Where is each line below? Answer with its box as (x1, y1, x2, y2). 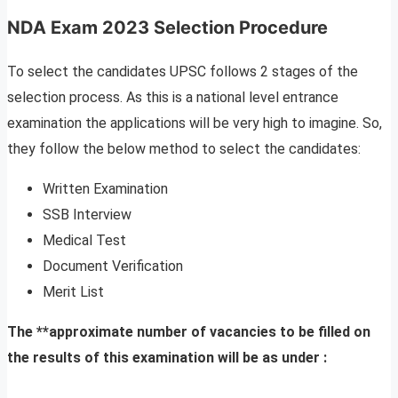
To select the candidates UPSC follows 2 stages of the (7, 63, 358, 81)
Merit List (43, 283, 104, 301)
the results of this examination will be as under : (7, 349, 327, 367)
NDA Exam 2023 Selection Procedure (7, 17, 328, 39)
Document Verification (43, 258, 183, 275)
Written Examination (43, 180, 168, 198)
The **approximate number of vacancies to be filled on (7, 323, 370, 341)
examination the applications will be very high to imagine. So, (7, 115, 382, 132)
